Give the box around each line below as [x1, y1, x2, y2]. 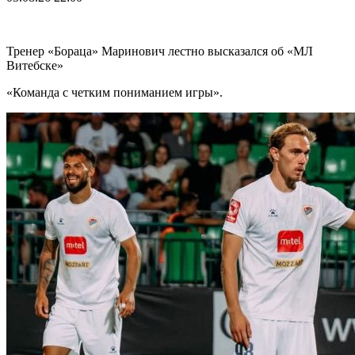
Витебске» [6, 58, 63, 72]
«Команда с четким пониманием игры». [6, 85, 223, 99]
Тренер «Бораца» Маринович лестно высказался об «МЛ [6, 44, 313, 58]
